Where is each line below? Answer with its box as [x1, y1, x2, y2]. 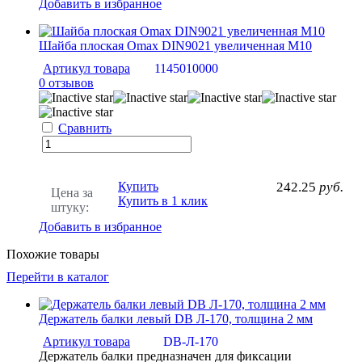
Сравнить [58, 121, 112, 136]
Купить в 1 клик [118, 194, 208, 208]
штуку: [51, 200, 89, 215]
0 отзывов [39, 76, 94, 90]
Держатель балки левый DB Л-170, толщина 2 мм [39, 312, 313, 326]
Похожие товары [6, 247, 99, 262]
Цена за [51, 186, 93, 200]
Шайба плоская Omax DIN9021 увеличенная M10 [39, 39, 312, 53]
